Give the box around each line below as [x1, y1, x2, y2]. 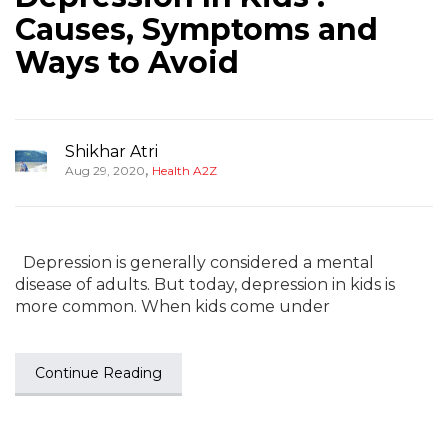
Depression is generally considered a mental [15, 253, 374, 272]
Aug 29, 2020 [65, 163, 145, 178]
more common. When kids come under [15, 297, 330, 316]
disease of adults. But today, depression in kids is [15, 275, 395, 294]
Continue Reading [35, 364, 162, 382]
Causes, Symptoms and [15, 11, 378, 48]
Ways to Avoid [15, 44, 239, 81]
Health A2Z [152, 163, 217, 178]
